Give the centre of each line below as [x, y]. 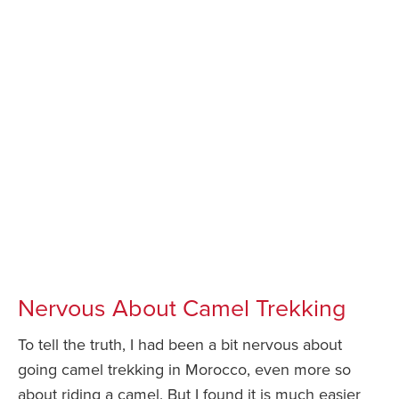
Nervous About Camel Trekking [182, 308]
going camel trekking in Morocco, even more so [184, 369]
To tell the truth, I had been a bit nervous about [180, 344]
